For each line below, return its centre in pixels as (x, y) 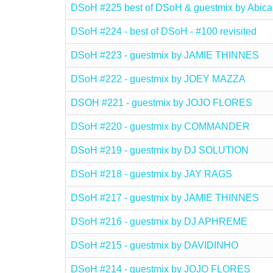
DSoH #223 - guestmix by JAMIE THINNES (165, 55)
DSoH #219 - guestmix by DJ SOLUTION (160, 150)
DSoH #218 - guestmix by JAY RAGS (151, 174)
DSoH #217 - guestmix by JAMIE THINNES (165, 198)
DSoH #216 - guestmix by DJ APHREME (159, 222)
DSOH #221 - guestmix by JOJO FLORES (161, 103)
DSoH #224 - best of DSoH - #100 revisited (164, 31)
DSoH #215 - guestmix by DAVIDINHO (154, 245)
